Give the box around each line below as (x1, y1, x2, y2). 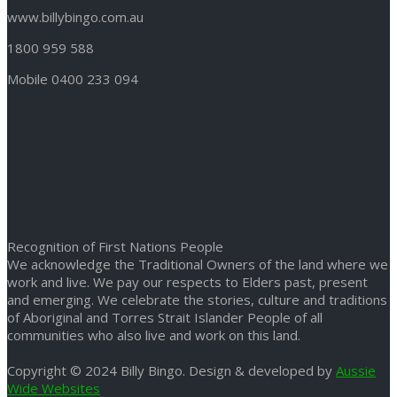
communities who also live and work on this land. (7, 326, 300, 345)
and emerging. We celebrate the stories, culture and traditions (7, 291, 387, 309)
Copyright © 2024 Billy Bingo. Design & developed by (7, 362, 336, 380)
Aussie (336, 362, 376, 380)
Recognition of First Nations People (7, 237, 223, 256)
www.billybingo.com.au (7, 8, 144, 27)
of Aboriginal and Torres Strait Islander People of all (7, 308, 323, 327)
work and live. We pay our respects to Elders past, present (7, 273, 368, 292)
